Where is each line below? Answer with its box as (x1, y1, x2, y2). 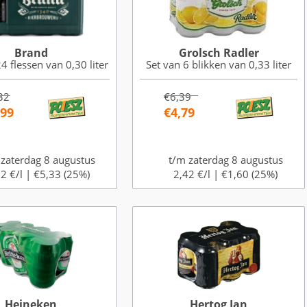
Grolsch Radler (178, 45, 259, 60)
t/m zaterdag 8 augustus (168, 153, 283, 167)
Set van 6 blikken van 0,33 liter (146, 58, 291, 71)
